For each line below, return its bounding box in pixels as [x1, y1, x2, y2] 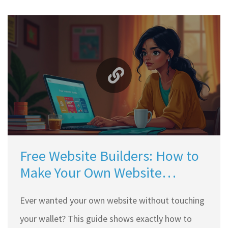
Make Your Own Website [20, 163, 162, 182]
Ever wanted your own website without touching [20, 194, 205, 206]
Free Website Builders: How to [20, 146, 199, 165]
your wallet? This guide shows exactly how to [20, 212, 192, 224]
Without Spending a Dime [20, 180, 172, 198]
